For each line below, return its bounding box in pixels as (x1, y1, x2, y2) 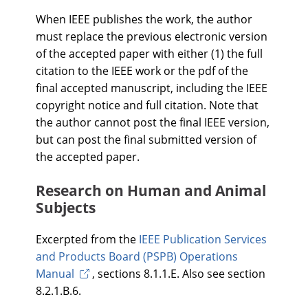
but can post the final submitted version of (36, 132, 256, 147)
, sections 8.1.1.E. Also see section (91, 266, 265, 281)
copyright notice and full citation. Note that (36, 98, 258, 113)
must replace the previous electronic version (36, 29, 267, 44)
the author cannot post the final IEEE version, (36, 115, 269, 130)
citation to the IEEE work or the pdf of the (36, 63, 248, 78)
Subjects (36, 198, 96, 217)
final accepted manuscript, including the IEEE (36, 80, 267, 96)
